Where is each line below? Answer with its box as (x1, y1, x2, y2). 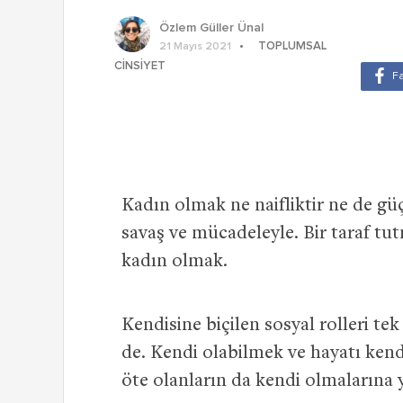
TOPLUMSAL (258, 40, 327, 53)
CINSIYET (114, 60, 166, 73)
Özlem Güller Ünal (159, 22, 264, 35)
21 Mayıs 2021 (159, 41, 231, 53)
